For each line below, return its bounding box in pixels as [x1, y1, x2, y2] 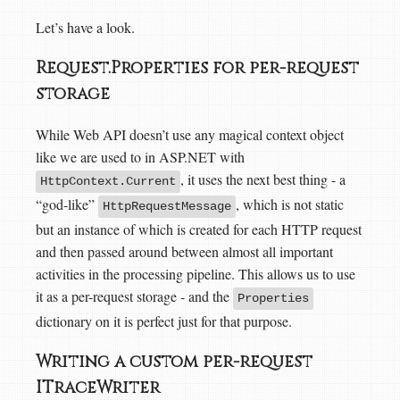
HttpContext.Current [40, 174, 176, 189]
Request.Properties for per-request [36, 56, 359, 79]
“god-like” [36, 195, 98, 214]
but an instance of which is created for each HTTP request [36, 220, 362, 239]
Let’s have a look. [36, 18, 135, 37]
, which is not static [236, 195, 344, 214]
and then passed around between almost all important [36, 242, 333, 262]
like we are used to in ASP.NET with [36, 147, 245, 167]
